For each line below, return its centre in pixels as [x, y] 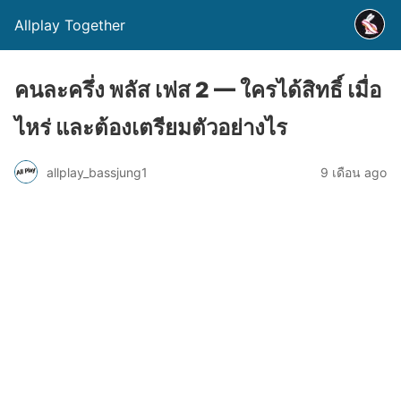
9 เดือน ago [354, 172]
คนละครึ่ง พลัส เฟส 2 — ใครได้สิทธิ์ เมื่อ [198, 90]
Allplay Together [70, 25]
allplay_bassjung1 [97, 172]
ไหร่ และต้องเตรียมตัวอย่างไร [151, 128]
